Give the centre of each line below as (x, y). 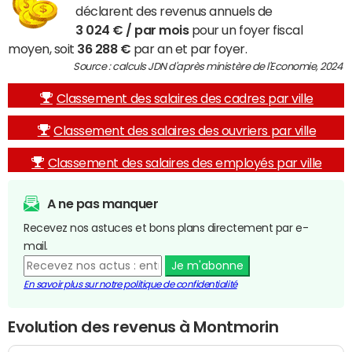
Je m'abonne (207, 266)
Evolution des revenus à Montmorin (143, 327)
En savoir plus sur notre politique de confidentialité (130, 284)
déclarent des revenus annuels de (174, 11)
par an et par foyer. (189, 49)
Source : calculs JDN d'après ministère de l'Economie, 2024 (209, 66)
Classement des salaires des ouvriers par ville (185, 130)
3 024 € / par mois (132, 30)
